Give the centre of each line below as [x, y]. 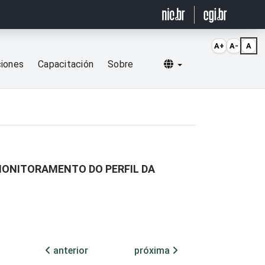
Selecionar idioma [219, 64]
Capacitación [66, 64]
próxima [153, 251]
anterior [70, 251]
